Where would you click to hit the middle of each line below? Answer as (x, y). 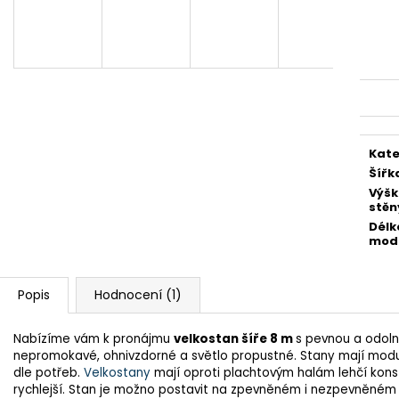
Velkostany (117, 372)
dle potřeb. (49, 372)
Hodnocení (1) (138, 294)
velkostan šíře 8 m (235, 338)
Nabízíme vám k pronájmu (94, 338)
